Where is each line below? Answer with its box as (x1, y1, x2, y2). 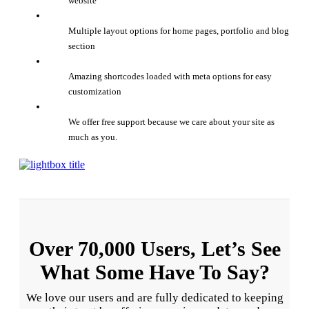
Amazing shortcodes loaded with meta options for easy (68, 71, 272, 82)
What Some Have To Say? (39, 261, 270, 284)
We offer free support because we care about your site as (68, 117, 275, 128)
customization (68, 86, 122, 97)
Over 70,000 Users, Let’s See (28, 237, 281, 261)
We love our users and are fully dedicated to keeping (26, 291, 283, 305)
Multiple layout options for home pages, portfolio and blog (68, 26, 290, 37)
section (68, 41, 96, 52)
